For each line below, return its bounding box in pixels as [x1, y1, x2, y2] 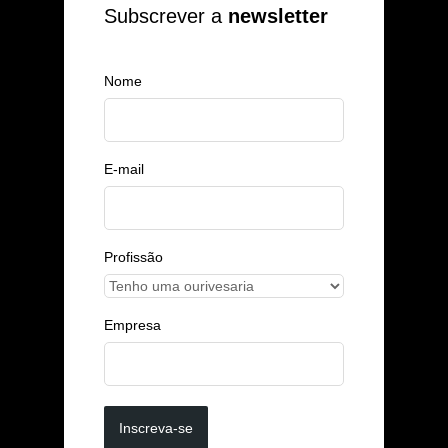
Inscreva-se [119, 419, 193, 436]
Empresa [104, 316, 161, 333]
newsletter [222, 4, 328, 27]
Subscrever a [104, 4, 222, 27]
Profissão [104, 248, 163, 265]
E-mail [104, 160, 144, 177]
